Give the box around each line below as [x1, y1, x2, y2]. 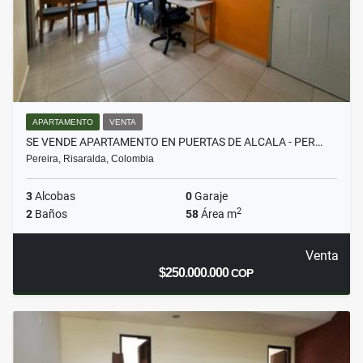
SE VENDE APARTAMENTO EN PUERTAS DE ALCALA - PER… [26, 135, 322, 149]
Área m [199, 207, 237, 221]
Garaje [192, 190, 228, 203]
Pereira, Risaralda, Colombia [26, 153, 154, 165]
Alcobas [32, 190, 75, 203]
